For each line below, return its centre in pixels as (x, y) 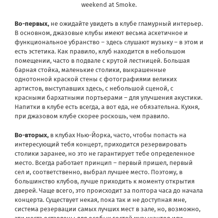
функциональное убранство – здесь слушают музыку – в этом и (109, 42)
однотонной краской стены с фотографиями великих (96, 79)
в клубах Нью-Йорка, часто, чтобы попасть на (118, 135)
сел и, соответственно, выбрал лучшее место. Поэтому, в (99, 172)
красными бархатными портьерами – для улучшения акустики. (109, 97)
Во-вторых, (32, 135)
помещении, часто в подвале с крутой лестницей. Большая (102, 60)
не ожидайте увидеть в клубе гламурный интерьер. (127, 23)
